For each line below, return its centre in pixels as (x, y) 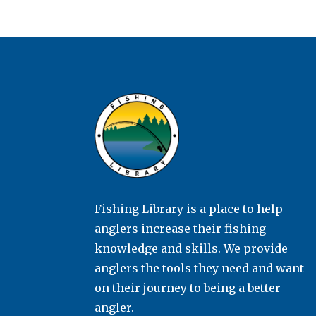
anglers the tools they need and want (200, 268)
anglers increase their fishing (181, 228)
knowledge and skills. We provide (192, 248)
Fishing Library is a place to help (189, 208)
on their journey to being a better (188, 287)
